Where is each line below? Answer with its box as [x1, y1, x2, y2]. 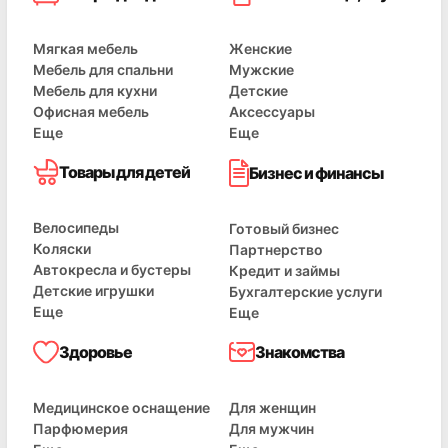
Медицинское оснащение [33, 399, 210, 416]
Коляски [33, 240, 91, 257]
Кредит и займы [229, 262, 340, 279]
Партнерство [229, 241, 323, 258]
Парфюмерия [33, 420, 128, 437]
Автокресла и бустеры [33, 261, 191, 278]
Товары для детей [59, 162, 190, 182]
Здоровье [59, 342, 132, 362]
